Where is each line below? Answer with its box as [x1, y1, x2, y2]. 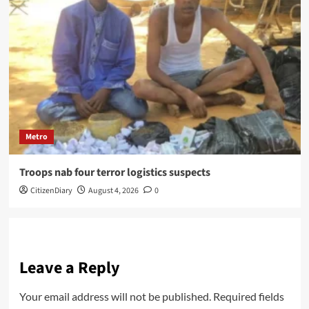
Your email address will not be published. [19, 289, 211, 303]
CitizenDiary [30, 184, 72, 197]
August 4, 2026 [88, 184, 139, 197]
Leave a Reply [19, 255, 120, 280]
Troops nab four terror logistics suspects [19, 164, 210, 180]
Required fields [212, 289, 284, 303]
